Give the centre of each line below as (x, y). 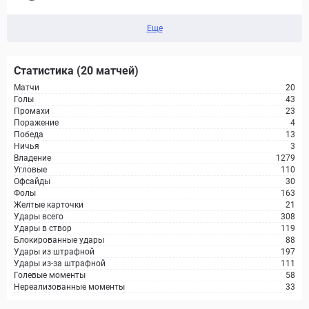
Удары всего (39, 217)
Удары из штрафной (54, 252)
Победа (29, 134)
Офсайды (32, 181)
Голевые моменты (50, 275)
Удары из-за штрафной (60, 263)
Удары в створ (43, 228)
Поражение (36, 123)
